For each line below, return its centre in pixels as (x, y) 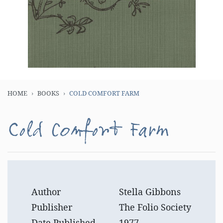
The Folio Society (155, 207)
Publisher (52, 207)
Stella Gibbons (150, 192)
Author (46, 192)
